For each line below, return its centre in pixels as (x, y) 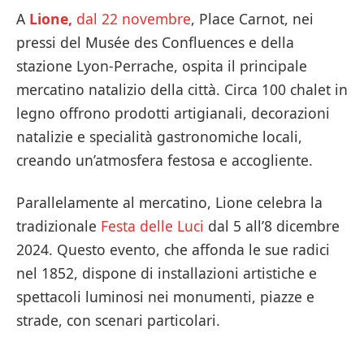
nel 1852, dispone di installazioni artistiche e (167, 273)
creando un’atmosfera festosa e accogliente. (165, 160)
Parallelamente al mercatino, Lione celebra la (169, 203)
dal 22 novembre (134, 19)
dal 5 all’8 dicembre (272, 226)
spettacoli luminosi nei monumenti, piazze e (165, 297)
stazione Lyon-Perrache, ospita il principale (162, 66)
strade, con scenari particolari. (118, 321)
